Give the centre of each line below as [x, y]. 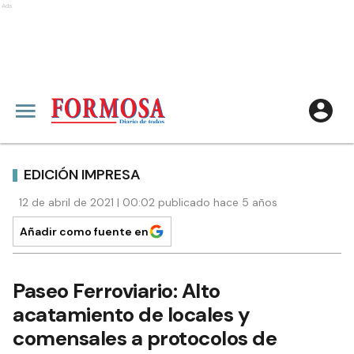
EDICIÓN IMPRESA [82, 174]
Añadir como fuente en [84, 232]
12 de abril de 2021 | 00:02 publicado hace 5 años [148, 202]
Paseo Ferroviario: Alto [117, 291]
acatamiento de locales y [131, 314]
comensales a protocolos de [145, 338]
